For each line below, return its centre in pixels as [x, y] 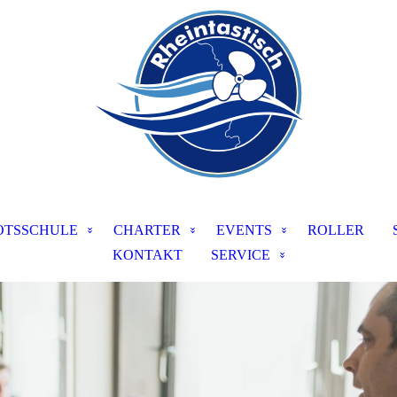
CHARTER [147, 230]
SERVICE [241, 255]
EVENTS [244, 230]
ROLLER [335, 230]
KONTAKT [148, 255]
